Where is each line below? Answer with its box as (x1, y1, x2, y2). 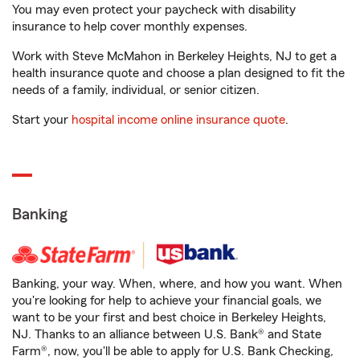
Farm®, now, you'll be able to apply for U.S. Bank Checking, (12, 345, 333, 358)
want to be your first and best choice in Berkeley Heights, (12, 311, 326, 325)
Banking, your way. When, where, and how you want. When (12, 277, 342, 291)
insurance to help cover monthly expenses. (12, 20, 247, 34)
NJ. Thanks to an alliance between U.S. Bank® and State (12, 328, 321, 342)
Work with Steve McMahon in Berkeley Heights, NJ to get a (12, 50, 337, 63)
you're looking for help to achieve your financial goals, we (12, 294, 321, 308)
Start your (12, 113, 72, 127)
